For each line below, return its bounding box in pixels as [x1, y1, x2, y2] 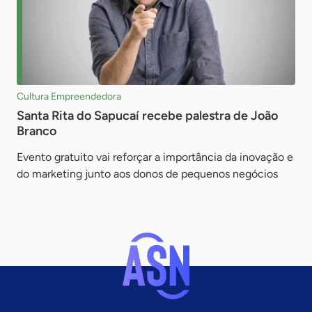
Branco [17, 123, 56, 139]
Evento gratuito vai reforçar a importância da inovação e [17, 150, 293, 164]
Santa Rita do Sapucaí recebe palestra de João [17, 107, 278, 123]
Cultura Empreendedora [17, 90, 121, 102]
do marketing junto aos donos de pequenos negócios [17, 166, 278, 180]
